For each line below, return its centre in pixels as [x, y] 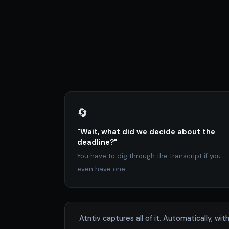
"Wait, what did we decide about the [146, 132]
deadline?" [97, 142]
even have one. [102, 169]
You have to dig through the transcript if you [149, 156]
